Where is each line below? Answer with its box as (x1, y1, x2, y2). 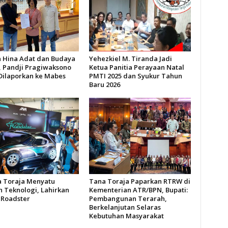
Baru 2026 (89, 79, 120, 89)
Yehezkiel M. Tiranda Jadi (89, 53, 172, 63)
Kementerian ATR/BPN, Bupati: (89, 185, 188, 194)
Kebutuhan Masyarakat (89, 211, 164, 220)
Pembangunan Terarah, (89, 193, 167, 203)
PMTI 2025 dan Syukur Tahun (89, 71, 182, 80)
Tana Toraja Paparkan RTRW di (89, 176, 190, 186)
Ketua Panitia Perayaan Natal (89, 62, 184, 72)
